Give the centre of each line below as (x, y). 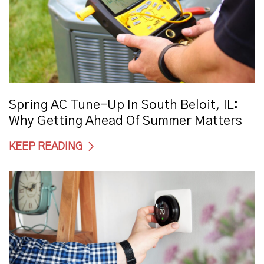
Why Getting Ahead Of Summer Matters (126, 121)
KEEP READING (46, 147)
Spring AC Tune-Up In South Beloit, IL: (123, 105)
